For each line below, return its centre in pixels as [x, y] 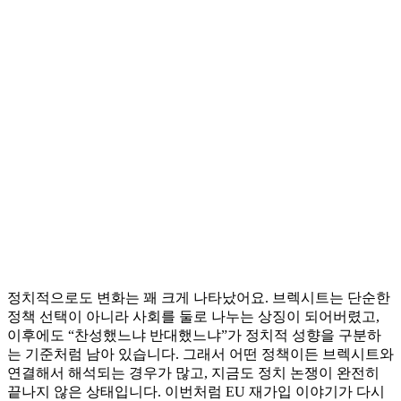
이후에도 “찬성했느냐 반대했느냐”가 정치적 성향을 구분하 [194, 335]
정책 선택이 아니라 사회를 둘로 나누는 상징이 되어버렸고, [193, 316]
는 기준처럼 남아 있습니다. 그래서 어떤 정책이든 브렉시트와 [200, 354]
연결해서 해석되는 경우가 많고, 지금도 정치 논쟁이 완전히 [193, 372]
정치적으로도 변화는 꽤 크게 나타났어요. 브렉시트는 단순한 [199, 297]
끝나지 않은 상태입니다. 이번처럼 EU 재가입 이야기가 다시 [196, 391]
